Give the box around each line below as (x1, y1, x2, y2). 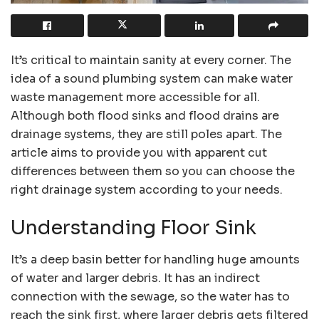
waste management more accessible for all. (11, 89, 260, 105)
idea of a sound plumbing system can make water (11, 70, 293, 86)
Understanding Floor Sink (11, 216, 256, 241)
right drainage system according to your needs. (11, 182, 283, 197)
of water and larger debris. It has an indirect (11, 271, 260, 286)
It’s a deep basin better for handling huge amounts (11, 252, 300, 268)
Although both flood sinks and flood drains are (11, 108, 279, 123)
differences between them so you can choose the (11, 163, 295, 179)
